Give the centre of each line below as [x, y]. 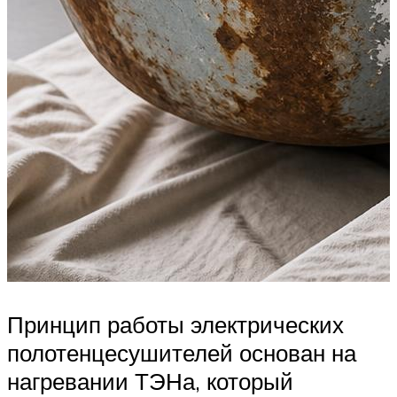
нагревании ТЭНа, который [150, 381]
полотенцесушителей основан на [182, 352]
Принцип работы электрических [175, 324]
